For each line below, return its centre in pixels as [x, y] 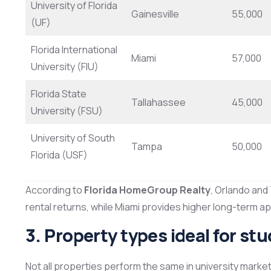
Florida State [59, 94]
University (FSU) [67, 111]
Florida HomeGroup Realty [147, 190]
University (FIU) [65, 67]
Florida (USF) [59, 155]
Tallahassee [158, 103]
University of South [73, 138]
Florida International [74, 50]
